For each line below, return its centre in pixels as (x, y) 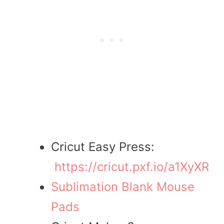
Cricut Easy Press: (103, 146)
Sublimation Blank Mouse (123, 186)
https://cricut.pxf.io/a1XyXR (132, 166)
